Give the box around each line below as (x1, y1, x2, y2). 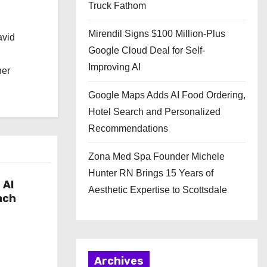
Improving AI (88, 62, 141, 72)
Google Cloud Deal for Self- (88, 45, 205, 55)
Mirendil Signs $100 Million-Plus (88, 29, 225, 39)
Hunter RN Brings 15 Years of (88, 168, 213, 178)
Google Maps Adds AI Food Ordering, (88, 90, 246, 100)
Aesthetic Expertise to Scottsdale (88, 185, 227, 195)
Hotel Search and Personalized (88, 107, 221, 117)
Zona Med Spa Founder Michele (88, 151, 225, 162)
